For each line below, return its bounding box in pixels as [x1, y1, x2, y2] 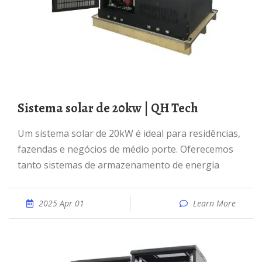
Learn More [193, 198, 236, 209]
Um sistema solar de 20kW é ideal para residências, [18, 127, 25, 140]
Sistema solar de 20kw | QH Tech [25, 99, 198, 117]
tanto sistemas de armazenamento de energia [18, 158, 219, 171]
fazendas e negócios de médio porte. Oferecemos [18, 143, 233, 156]
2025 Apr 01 [39, 198, 84, 209]
